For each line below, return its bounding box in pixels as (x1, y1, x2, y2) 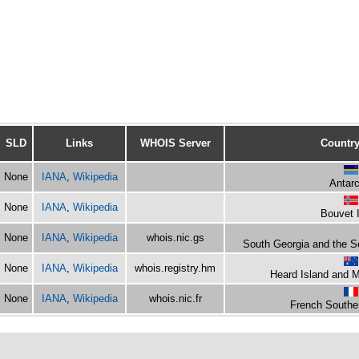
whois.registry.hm (135, 262, 216, 274)
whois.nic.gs (146, 232, 204, 244)
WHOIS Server (139, 137, 211, 149)
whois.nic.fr (148, 292, 202, 305)
